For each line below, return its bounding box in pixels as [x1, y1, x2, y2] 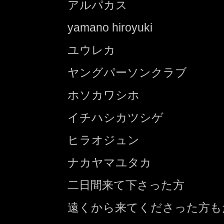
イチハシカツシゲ [67, 110, 163, 124]
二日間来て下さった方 [67, 178, 184, 191]
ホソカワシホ [67, 88, 139, 101]
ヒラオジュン [67, 133, 139, 146]
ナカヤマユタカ [67, 155, 151, 169]
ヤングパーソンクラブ [67, 65, 187, 79]
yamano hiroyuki [67, 20, 152, 34]
